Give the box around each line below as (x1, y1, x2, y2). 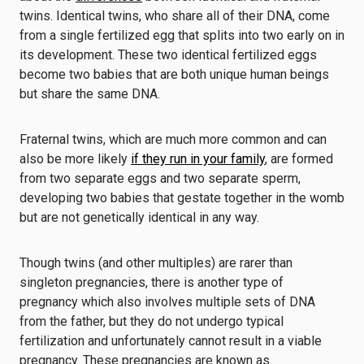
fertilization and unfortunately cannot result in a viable (19, 333, 322, 349)
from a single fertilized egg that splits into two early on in (19, 28, 344, 43)
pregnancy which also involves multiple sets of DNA (19, 294, 315, 310)
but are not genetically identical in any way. (19, 210, 262, 225)
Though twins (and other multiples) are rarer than (19, 255, 292, 271)
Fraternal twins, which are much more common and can (19, 132, 327, 147)
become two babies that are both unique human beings (19, 67, 329, 82)
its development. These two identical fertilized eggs (19, 47, 317, 63)
